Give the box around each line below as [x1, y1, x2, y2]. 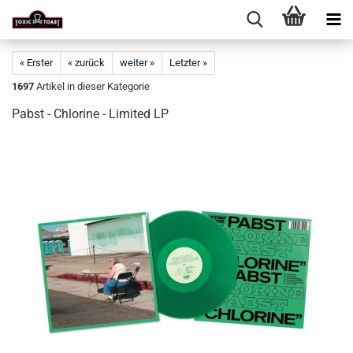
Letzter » [169, 57, 207, 69]
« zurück [68, 57, 105, 69]
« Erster [20, 57, 53, 69]
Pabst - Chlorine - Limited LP [12, 106, 169, 121]
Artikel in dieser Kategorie [34, 80, 150, 92]
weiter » [120, 57, 154, 69]
